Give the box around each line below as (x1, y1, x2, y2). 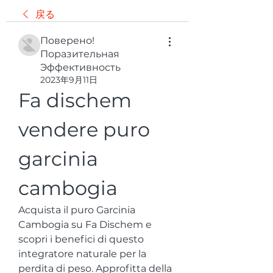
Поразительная (40, 48, 119, 60)
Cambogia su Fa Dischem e (18, 219, 152, 230)
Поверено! (40, 35, 94, 46)
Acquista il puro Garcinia (18, 204, 135, 216)
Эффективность (40, 62, 121, 73)
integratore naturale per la (18, 248, 146, 260)
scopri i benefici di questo (18, 233, 144, 245)
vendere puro (18, 118, 150, 141)
